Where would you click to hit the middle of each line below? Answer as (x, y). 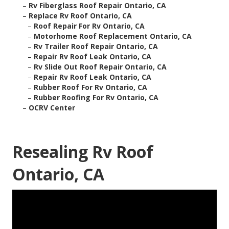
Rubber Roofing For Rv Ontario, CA (96, 98)
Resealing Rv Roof (83, 152)
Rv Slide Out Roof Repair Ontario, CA (100, 67)
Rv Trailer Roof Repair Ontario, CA (96, 47)
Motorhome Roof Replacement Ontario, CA (113, 36)
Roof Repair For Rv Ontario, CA (89, 26)
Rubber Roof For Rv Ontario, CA (90, 87)
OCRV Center (52, 108)
